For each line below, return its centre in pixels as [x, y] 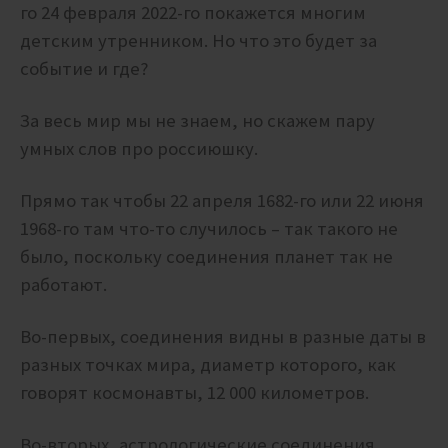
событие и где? [86, 69]
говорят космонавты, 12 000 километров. [194, 393]
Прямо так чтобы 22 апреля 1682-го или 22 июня [222, 201]
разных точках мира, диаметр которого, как [208, 365]
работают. [63, 285]
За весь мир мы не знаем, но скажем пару [197, 121]
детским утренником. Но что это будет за [198, 41]
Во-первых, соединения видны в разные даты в [223, 337]
